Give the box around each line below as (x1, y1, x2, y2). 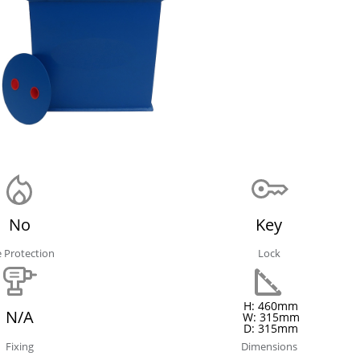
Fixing (5, 338, 34, 354)
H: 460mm (243, 298, 299, 314)
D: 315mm (243, 321, 299, 337)
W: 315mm (242, 309, 300, 325)
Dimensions (240, 338, 297, 354)
